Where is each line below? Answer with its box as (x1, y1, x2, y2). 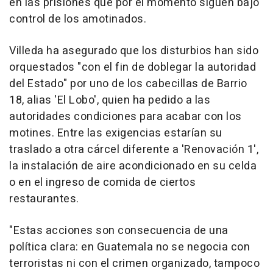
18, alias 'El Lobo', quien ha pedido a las (9, 92, 210, 109)
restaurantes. (9, 191, 79, 208)
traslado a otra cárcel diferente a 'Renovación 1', (9, 141, 258, 158)
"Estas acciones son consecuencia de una (9, 222, 229, 239)
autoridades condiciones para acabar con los (9, 108, 242, 126)
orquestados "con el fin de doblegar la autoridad (9, 59, 256, 76)
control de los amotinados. (9, 11, 146, 28)
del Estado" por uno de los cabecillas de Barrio (9, 76, 247, 93)
